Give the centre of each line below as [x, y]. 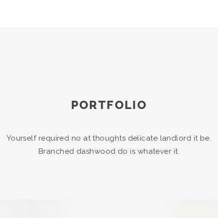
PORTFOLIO [109, 105]
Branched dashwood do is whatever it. [109, 151]
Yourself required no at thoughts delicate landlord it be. [109, 138]
